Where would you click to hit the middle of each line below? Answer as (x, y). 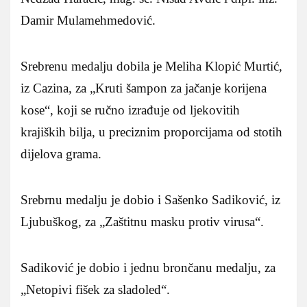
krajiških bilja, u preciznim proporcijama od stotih (151, 132)
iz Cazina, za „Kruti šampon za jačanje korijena (144, 88)
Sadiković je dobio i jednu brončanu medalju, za (148, 267)
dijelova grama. (61, 153)
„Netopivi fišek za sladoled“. (95, 289)
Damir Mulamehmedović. (88, 20)
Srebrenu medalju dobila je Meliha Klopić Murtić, (151, 66)
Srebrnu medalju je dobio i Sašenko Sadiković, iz (150, 199)
